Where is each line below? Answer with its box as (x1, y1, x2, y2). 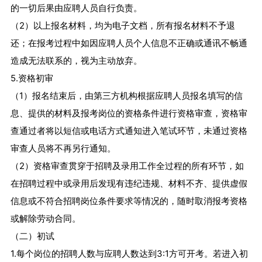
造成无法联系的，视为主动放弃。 (10, 55, 142, 67)
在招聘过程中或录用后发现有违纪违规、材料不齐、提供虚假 (10, 178, 247, 189)
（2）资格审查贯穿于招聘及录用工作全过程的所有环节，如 (10, 160, 244, 172)
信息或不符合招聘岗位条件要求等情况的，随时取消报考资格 (10, 195, 247, 207)
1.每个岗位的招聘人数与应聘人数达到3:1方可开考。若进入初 (10, 248, 248, 260)
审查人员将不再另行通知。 (10, 143, 121, 154)
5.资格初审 (10, 73, 53, 84)
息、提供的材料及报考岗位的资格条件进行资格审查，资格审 (10, 108, 247, 119)
